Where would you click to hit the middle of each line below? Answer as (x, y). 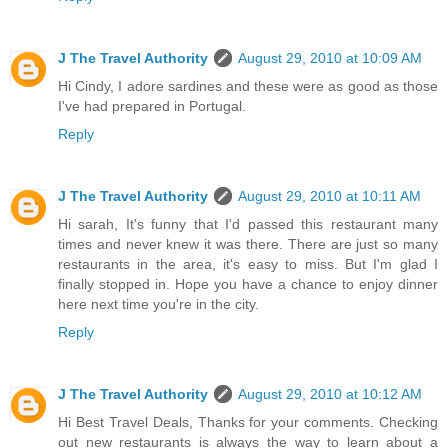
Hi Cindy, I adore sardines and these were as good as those (248, 85)
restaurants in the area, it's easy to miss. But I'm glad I (248, 263)
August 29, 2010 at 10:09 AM (330, 57)
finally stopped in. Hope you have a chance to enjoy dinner (248, 283)
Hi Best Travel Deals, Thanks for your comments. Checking (248, 421)
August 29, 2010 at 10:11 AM (329, 195)
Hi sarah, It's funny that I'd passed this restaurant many (248, 223)
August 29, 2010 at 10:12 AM (330, 393)
